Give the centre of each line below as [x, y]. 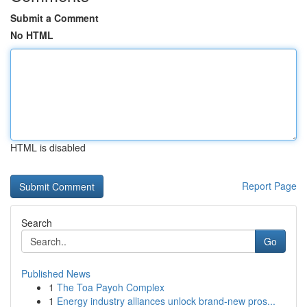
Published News [56, 273]
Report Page [269, 186]
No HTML [32, 35]
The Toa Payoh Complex [111, 287]
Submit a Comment [54, 18]
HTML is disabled [48, 147]
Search [37, 223]
